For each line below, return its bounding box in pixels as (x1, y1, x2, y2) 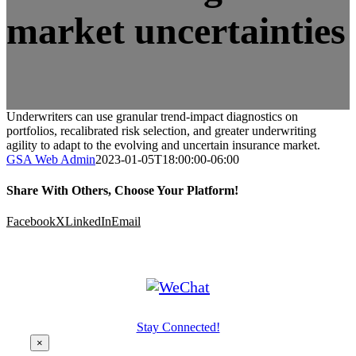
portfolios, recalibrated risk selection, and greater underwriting (6, 123, 316, 137)
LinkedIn (65, 215, 111, 229)
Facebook (6, 215, 56, 229)
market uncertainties (6, 9, 346, 52)
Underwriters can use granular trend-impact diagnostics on (6, 109, 298, 123)
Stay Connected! (136, 320, 220, 335)
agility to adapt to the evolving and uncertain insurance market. (6, 137, 320, 152)
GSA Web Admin (6, 152, 95, 166)
